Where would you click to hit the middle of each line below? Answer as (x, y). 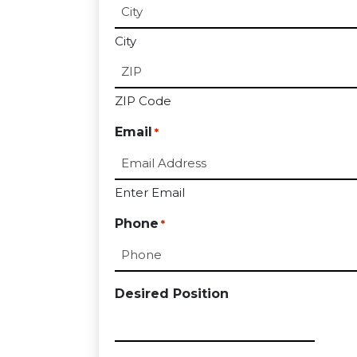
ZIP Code (143, 101)
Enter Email (150, 193)
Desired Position (172, 294)
